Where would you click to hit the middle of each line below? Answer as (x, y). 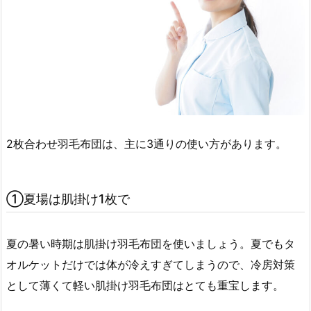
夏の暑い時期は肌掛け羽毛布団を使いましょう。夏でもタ (151, 243)
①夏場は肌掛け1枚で (68, 199)
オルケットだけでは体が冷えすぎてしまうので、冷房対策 (151, 264)
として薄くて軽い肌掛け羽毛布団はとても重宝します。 (145, 285)
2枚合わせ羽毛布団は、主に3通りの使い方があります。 (146, 143)
